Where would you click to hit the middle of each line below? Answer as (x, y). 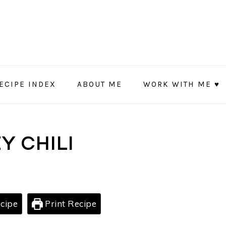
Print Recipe (70, 204)
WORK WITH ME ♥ (181, 84)
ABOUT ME (99, 84)
